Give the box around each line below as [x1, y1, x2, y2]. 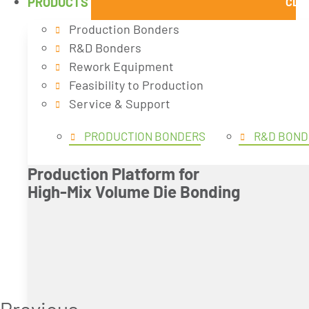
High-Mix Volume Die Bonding [28, 181, 240, 202]
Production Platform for [28, 163, 199, 184]
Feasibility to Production [69, 77, 203, 93]
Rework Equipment [69, 59, 174, 74]
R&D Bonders [69, 40, 141, 56]
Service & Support [69, 96, 170, 112]
